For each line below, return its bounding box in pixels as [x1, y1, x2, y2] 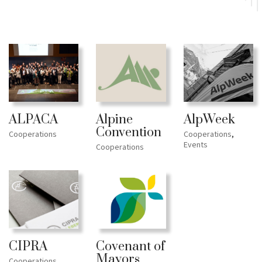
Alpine [96, 112, 133, 128]
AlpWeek [183, 112, 235, 128]
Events [183, 139, 208, 151]
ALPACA [9, 112, 58, 128]
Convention [96, 125, 162, 141]
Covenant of [96, 238, 166, 254]
